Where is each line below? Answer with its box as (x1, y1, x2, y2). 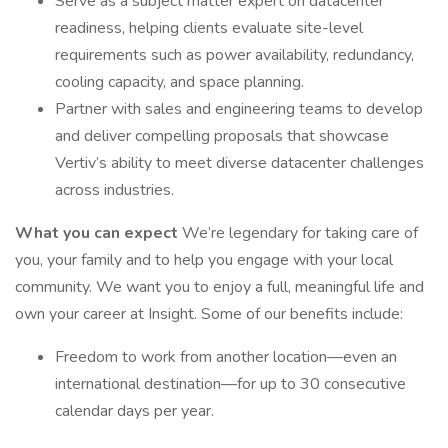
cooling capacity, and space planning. (55, 71, 304, 93)
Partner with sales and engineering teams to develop (55, 98, 423, 120)
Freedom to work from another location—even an (55, 346, 397, 368)
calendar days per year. (55, 400, 214, 422)
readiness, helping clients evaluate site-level (55, 17, 363, 39)
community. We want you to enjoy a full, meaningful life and (15, 276, 424, 298)
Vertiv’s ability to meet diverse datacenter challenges (55, 152, 424, 174)
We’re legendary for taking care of (182, 222, 418, 244)
